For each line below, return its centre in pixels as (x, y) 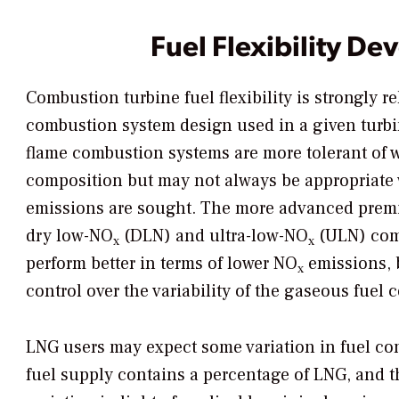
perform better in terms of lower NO (162, 264)
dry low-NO (69, 236)
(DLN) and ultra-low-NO (214, 236)
